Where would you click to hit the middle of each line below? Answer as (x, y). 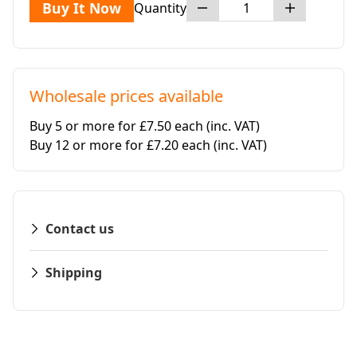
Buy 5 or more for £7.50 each (118, 126)
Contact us (80, 228)
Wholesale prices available (126, 96)
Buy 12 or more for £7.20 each (122, 145)
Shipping (74, 272)
